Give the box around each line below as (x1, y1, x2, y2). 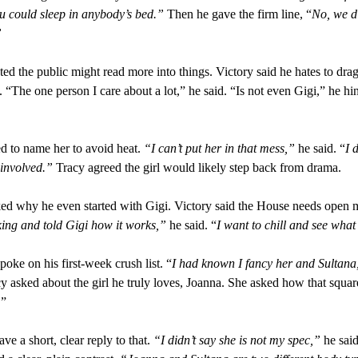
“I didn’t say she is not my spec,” (153, 333, 320, 348)
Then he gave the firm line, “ (166, 7, 312, 22)
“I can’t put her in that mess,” (143, 141, 295, 156)
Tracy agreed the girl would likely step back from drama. (52, 161, 341, 175)
